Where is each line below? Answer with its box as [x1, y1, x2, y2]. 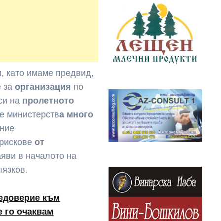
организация [15, 82, 74, 92]
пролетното [22, 96, 74, 106]
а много [59, 110, 94, 120]
